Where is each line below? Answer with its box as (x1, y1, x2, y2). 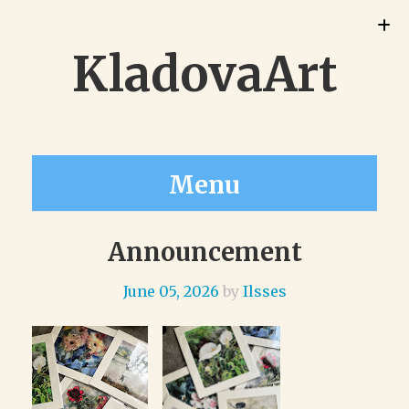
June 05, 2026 (122, 282, 219, 300)
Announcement (107, 236, 302, 267)
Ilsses (242, 282, 287, 300)
